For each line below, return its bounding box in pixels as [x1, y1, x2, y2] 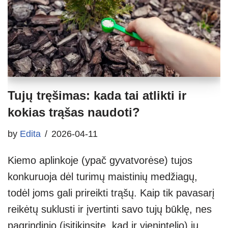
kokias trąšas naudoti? [8, 105, 140, 119]
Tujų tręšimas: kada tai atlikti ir [8, 88, 186, 102]
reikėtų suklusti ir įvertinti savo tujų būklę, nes [8, 203, 212, 215]
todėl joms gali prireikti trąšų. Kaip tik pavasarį [8, 187, 214, 198]
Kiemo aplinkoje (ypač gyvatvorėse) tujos [8, 154, 192, 166]
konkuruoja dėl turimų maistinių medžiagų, [8, 170, 197, 182]
